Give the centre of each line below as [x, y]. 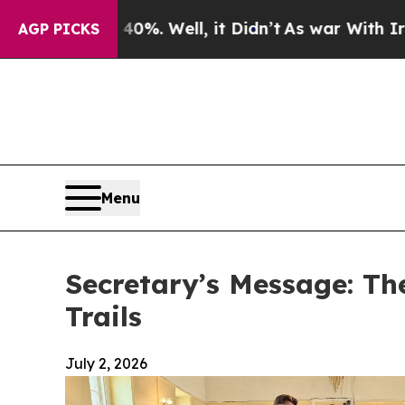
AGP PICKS [59, 29]
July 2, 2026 [106, 363]
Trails [104, 316]
